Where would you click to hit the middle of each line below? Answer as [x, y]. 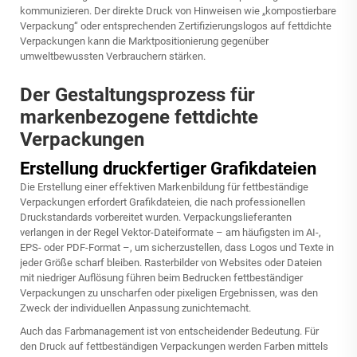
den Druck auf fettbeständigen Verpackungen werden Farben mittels [174, 346]
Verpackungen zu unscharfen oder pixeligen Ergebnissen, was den [169, 293]
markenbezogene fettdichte [139, 117]
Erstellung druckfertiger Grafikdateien [168, 169]
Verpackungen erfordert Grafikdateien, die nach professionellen [163, 202]
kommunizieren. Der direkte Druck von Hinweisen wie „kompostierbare [178, 11]
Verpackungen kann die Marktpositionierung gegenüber [144, 41]
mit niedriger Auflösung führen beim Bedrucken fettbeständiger [161, 278]
